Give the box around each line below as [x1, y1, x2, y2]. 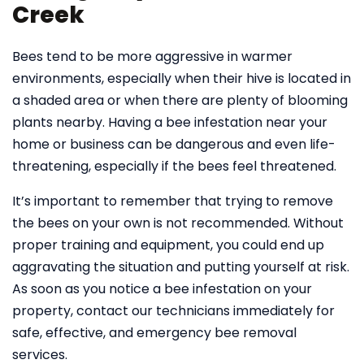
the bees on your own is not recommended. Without [12, 214, 344, 232]
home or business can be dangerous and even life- [12, 135, 336, 154]
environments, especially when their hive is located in [12, 69, 351, 88]
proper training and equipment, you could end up [12, 236, 324, 254]
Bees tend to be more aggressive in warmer [12, 47, 292, 66]
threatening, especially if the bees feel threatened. [12, 157, 336, 175]
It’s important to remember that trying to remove [12, 192, 333, 210]
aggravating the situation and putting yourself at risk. [12, 258, 349, 276]
